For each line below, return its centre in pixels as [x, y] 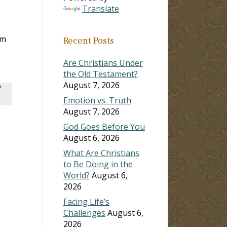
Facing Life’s [86, 201]
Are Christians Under [103, 63]
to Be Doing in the [98, 164]
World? [76, 175]
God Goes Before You [104, 126]
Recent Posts [88, 41]
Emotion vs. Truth [97, 100]
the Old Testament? [100, 74]
